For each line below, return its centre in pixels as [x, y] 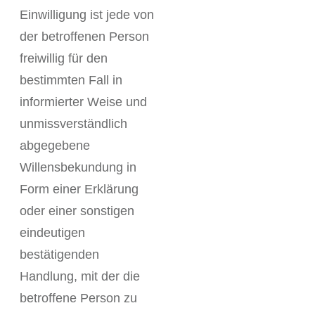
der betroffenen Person [84, 37]
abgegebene [55, 146]
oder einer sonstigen [77, 211]
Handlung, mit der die [80, 276]
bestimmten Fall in [71, 80]
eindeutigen [52, 233]
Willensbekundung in [78, 167]
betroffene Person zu [78, 298]
